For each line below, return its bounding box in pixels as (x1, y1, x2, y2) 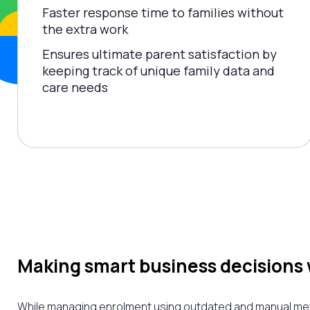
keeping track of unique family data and (42, 62, 275, 80)
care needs (42, 79, 108, 96)
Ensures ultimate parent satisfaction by (42, 46, 277, 63)
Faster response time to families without (42, 4, 284, 21)
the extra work (42, 21, 128, 38)
